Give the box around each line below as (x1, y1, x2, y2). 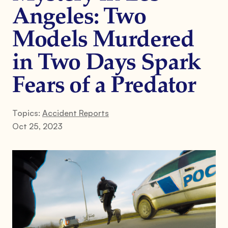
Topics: (12, 107, 42, 118)
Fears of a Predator (12, 75, 196, 98)
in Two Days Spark (12, 52, 202, 75)
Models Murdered (12, 29, 194, 52)
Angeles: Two (12, 6, 146, 29)
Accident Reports (42, 107, 109, 118)
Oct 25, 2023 (12, 121, 63, 131)
